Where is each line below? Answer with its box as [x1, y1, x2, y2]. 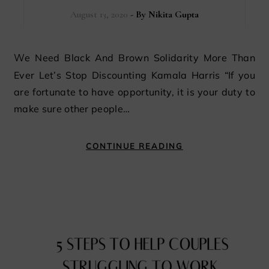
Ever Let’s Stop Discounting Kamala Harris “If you [14, 68, 255, 81]
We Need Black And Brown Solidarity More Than [14, 52, 25, 64]
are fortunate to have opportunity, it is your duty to [14, 85, 255, 98]
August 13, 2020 [70, 8, 128, 20]
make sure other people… [14, 102, 130, 115]
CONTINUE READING [86, 141, 183, 151]
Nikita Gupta [148, 8, 199, 20]
